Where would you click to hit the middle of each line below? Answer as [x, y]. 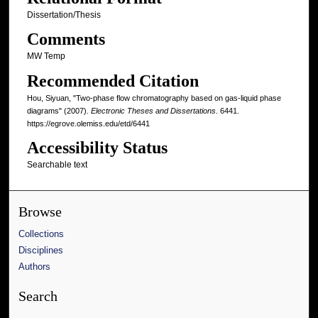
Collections [42, 234]
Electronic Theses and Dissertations [153, 110]
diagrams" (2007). [59, 110]
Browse [40, 212]
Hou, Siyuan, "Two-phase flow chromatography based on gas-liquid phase [154, 98]
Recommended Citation [113, 81]
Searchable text [57, 164]
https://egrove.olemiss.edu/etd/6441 [88, 123]
